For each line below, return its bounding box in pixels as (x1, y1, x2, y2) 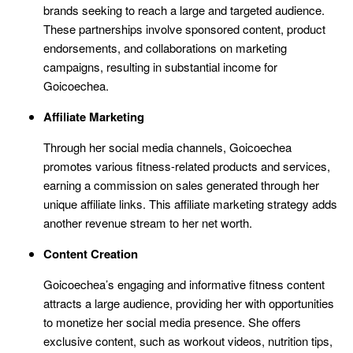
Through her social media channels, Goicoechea (43, 138, 292, 155)
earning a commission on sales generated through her (43, 176, 319, 193)
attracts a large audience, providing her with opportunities (43, 294, 334, 311)
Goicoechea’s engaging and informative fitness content (43, 275, 325, 292)
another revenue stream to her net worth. (43, 214, 252, 231)
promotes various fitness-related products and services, (43, 157, 330, 174)
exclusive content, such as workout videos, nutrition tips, (43, 332, 333, 349)
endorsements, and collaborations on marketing (43, 39, 287, 56)
